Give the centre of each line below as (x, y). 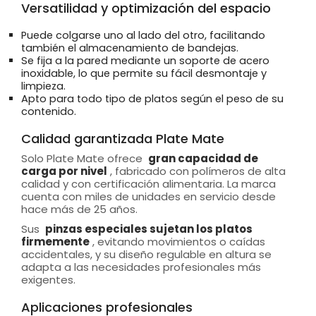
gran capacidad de (203, 158)
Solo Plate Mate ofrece (83, 158)
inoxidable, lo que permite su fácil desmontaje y (144, 73)
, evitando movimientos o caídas (179, 241)
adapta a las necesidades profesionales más (141, 267)
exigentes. (48, 279)
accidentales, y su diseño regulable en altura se (146, 254)
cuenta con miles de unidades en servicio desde (148, 196)
